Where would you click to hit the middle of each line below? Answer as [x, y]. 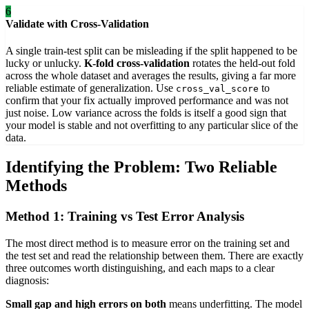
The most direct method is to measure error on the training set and [148, 243]
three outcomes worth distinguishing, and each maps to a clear [140, 268]
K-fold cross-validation [137, 63]
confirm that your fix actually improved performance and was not [147, 101]
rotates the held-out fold [242, 63]
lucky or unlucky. [45, 63]
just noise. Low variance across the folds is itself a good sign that [146, 113]
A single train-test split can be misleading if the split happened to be [151, 51]
